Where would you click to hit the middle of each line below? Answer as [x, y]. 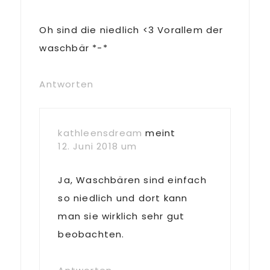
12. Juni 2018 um [98, 146]
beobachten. [91, 234]
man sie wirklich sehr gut [121, 216]
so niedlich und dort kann [123, 198]
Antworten [67, 84]
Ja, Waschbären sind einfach [132, 180]
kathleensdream [100, 133]
